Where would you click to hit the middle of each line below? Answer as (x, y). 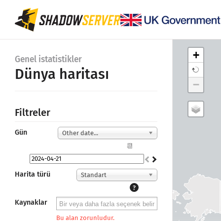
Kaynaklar (31, 203)
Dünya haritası (62, 74)
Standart (94, 175)
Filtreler (33, 112)
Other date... (80, 133)
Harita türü (33, 174)
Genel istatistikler (48, 59)
